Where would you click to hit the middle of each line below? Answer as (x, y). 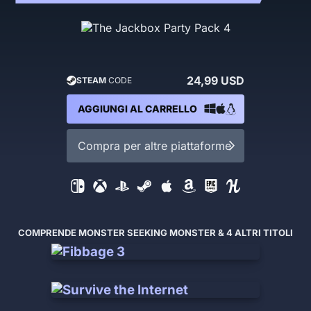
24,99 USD (216, 80)
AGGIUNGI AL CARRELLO (137, 108)
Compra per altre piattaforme (154, 145)
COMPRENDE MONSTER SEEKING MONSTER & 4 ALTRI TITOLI (155, 232)
